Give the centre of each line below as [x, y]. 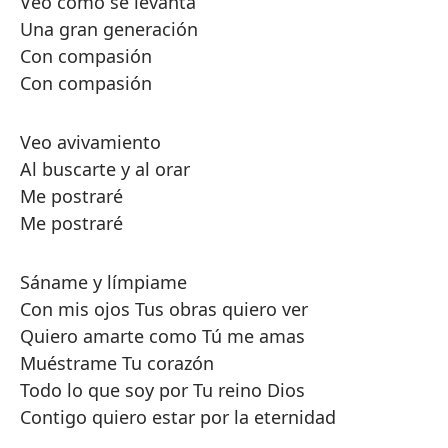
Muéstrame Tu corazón [117, 363]
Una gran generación [109, 29]
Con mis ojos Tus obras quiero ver [164, 309]
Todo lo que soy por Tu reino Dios [162, 390]
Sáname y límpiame [103, 282]
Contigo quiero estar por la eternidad [178, 417]
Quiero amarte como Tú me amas [162, 336]
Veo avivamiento [90, 142]
